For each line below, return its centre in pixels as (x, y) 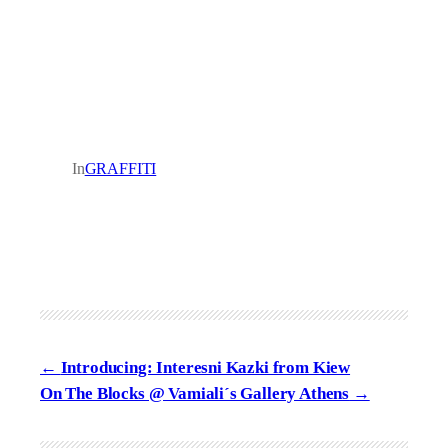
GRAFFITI (120, 168)
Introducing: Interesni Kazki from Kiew (205, 367)
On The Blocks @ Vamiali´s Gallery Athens (195, 393)
